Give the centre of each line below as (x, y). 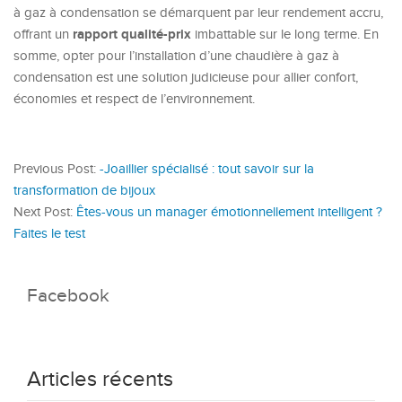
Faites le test (49, 234)
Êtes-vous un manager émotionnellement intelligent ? (229, 212)
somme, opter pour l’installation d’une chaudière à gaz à (176, 56)
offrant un (43, 35)
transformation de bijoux (84, 191)
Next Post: (45, 212)
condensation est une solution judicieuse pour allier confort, (186, 78)
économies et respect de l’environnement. (134, 99)
